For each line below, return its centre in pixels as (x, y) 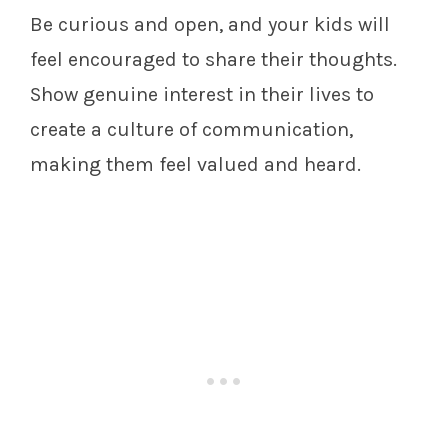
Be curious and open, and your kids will (210, 25)
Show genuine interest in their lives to (202, 95)
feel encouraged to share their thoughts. (213, 60)
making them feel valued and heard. (195, 165)
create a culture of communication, (191, 130)
